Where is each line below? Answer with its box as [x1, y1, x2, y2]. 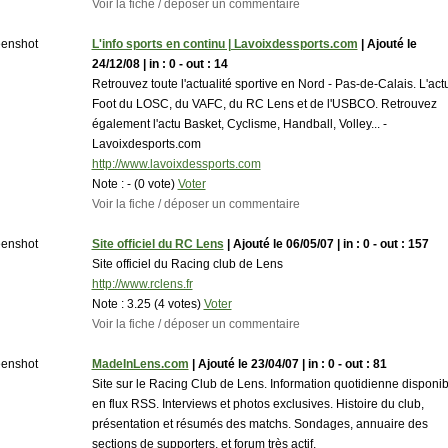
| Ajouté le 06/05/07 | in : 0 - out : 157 [223, 237, 429, 251]
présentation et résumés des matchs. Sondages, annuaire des [91, 417, 428, 431]
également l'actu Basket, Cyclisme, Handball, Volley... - [91, 117, 387, 131]
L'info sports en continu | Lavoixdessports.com [91, 37, 358, 51]
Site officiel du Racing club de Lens [91, 257, 283, 271]
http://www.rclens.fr [91, 277, 193, 291]
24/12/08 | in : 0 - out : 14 [91, 57, 228, 71]
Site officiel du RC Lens [91, 237, 224, 251]
